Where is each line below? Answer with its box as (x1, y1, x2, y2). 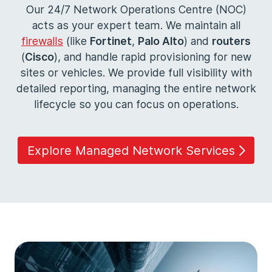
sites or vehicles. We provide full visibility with (20, 66, 252, 79)
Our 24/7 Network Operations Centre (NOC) (25, 3, 246, 16)
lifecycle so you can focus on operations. (33, 98, 239, 110)
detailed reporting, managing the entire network (16, 82, 256, 95)
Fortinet (90, 35, 132, 47)
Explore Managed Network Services (27, 143, 235, 158)
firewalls (21, 35, 63, 47)
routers (212, 35, 251, 47)
